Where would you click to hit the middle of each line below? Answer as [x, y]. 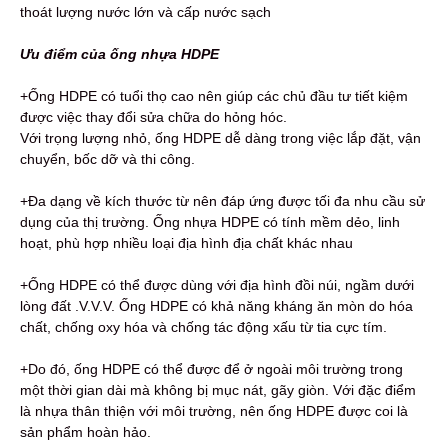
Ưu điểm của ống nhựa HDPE [119, 53]
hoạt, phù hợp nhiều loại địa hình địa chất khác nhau [186, 242]
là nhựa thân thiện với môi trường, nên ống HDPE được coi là [214, 410]
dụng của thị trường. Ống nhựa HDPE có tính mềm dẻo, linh [210, 221]
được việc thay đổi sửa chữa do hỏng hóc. [153, 116]
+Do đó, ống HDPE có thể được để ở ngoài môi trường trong [211, 368]
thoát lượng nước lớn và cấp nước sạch [145, 11]
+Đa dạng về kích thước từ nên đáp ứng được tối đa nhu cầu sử [222, 200]
